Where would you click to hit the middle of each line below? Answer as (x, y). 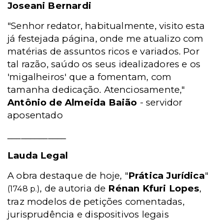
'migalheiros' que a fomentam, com (90, 77)
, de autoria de (73, 188)
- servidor (160, 102)
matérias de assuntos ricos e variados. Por (103, 51)
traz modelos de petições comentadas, (96, 202)
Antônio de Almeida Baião (72, 102)
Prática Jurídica (166, 176)
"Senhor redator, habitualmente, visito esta (106, 26)
